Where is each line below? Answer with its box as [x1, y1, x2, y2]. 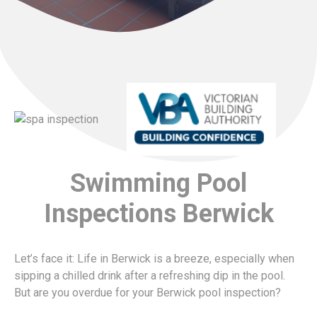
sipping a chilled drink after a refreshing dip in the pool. [14, 269, 285, 283]
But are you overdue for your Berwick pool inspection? [14, 286, 281, 300]
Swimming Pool [70, 168, 247, 199]
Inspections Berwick [43, 199, 274, 229]
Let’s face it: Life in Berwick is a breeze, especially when [14, 252, 294, 266]
